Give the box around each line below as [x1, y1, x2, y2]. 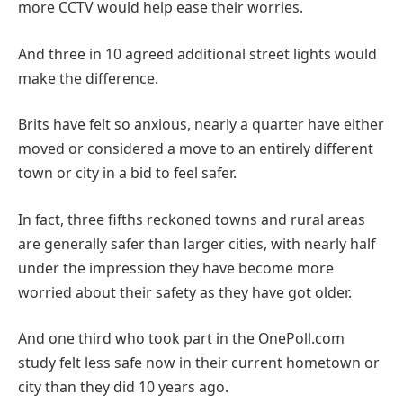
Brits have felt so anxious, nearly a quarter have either [18, 114, 384, 135]
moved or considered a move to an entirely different [18, 139, 373, 159]
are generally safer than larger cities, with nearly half [18, 233, 375, 254]
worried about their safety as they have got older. [18, 282, 352, 302]
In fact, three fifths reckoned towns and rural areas [18, 209, 365, 229]
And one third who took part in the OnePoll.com [18, 328, 345, 349]
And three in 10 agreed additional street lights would [18, 43, 377, 64]
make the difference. [18, 67, 158, 88]
